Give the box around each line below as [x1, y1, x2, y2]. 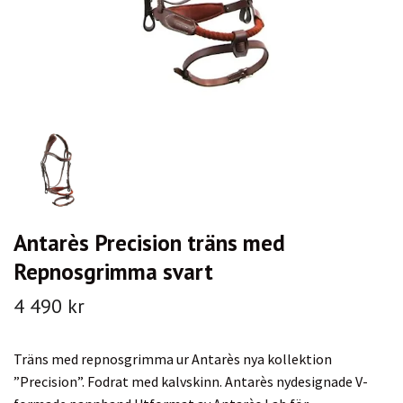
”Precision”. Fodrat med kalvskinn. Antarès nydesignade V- [13, 372, 368, 390]
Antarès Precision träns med [13, 227, 285, 257]
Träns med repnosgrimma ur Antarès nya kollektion [13, 349, 332, 368]
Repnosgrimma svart [13, 255, 213, 286]
